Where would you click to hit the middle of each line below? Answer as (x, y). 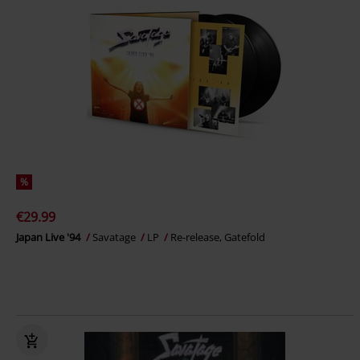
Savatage (115, 237)
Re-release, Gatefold (218, 237)
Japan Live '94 (49, 237)
